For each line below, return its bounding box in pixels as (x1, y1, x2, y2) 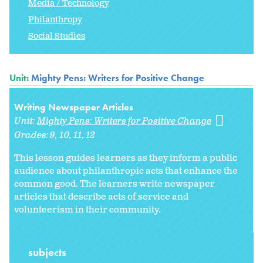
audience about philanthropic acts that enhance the (14, 165, 238, 178)
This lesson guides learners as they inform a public (14, 152, 237, 165)
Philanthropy (28, 14, 82, 26)
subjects (28, 245, 69, 259)
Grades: (14, 129, 50, 142)
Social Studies (28, 31, 85, 42)
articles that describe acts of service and (14, 191, 188, 204)
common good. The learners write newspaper (14, 178, 215, 191)
